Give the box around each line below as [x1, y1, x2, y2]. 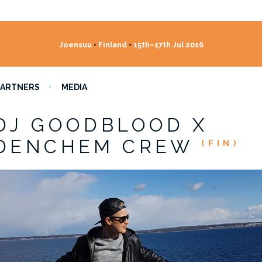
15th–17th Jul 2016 [131, 40, 204, 49]
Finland [96, 40, 129, 49]
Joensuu [58, 40, 94, 49]
